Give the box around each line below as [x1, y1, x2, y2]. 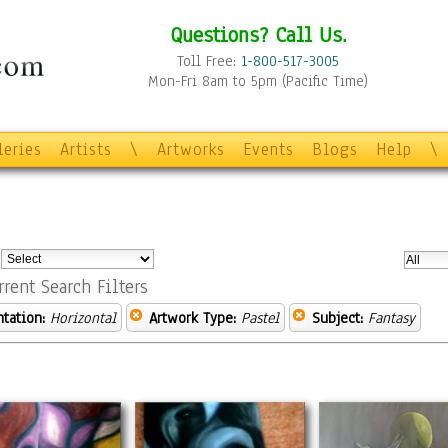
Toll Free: [177, 51, 241, 71]
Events [243, 138, 294, 161]
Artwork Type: [149, 308, 236, 328]
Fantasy [368, 308, 415, 328]
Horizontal [50, 308, 116, 328]
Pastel [241, 308, 279, 328]
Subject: [312, 308, 363, 328]
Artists [60, 138, 112, 161]
